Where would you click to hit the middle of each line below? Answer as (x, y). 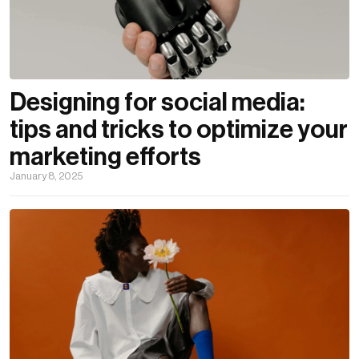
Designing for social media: (157, 102)
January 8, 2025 (46, 176)
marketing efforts (105, 157)
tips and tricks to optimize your (179, 129)
